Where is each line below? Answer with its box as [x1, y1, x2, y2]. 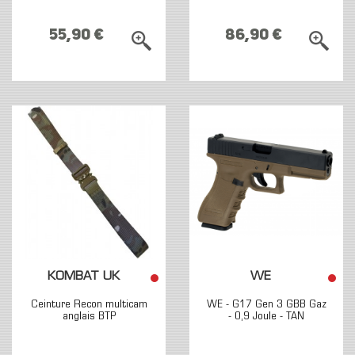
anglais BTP [62, 311, 116, 323]
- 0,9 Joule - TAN [228, 311, 304, 323]
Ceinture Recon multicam [30, 299, 147, 311]
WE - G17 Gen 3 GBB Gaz [206, 299, 326, 311]
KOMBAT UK [47, 271, 120, 283]
